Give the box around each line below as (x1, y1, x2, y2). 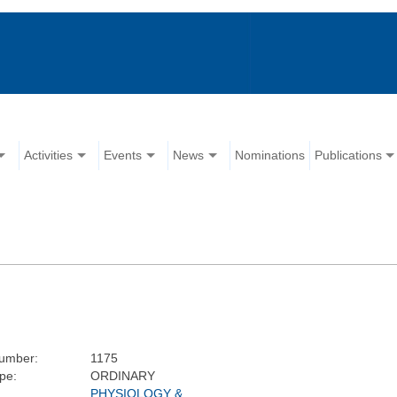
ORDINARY (90, 369, 155, 384)
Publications (315, 148, 383, 163)
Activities (24, 148, 74, 163)
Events (104, 148, 143, 163)
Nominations (235, 148, 306, 163)
